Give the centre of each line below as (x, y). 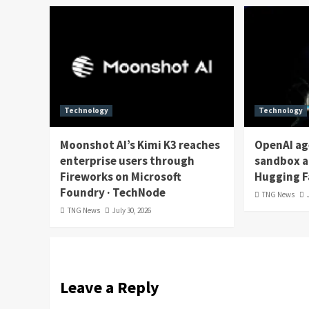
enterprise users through (127, 160)
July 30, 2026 (132, 210)
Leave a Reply (110, 287)
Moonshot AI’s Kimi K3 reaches (140, 144)
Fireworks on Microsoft (121, 176)
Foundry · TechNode (113, 192)
